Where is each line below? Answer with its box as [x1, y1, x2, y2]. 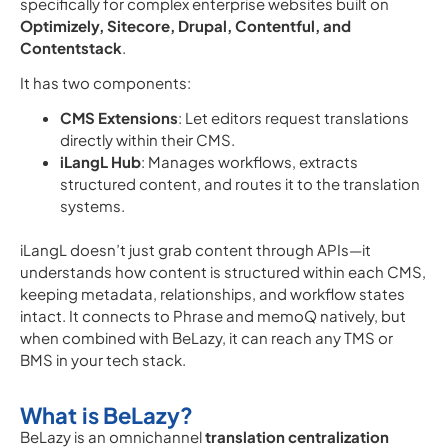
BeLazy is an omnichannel [20, 427, 205, 446]
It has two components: [20, 73, 191, 92]
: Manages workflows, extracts [141, 152, 358, 171]
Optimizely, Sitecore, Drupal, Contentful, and [20, 16, 351, 35]
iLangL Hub [60, 152, 141, 171]
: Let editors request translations [178, 108, 409, 127]
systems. [60, 196, 125, 215]
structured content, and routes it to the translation [60, 174, 420, 193]
